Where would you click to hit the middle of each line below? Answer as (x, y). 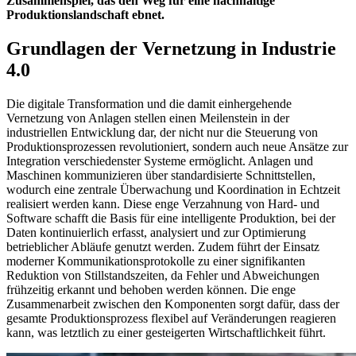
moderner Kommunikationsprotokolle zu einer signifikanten (156, 261)
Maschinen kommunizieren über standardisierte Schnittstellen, (161, 176)
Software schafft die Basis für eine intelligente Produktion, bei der (171, 219)
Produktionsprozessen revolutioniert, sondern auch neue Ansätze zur (177, 147)
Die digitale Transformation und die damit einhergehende (149, 104)
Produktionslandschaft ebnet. (85, 15)
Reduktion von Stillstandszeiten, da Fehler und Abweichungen (163, 276)
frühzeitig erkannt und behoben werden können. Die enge (151, 290)
